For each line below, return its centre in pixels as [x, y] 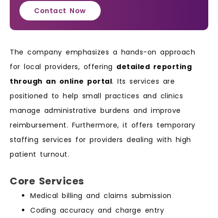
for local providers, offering [63, 67]
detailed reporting [154, 67]
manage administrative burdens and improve [95, 111]
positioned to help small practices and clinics [96, 96]
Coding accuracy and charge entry [97, 210]
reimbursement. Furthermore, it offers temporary [103, 125]
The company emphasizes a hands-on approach [102, 52]
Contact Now [60, 11]
